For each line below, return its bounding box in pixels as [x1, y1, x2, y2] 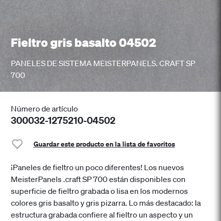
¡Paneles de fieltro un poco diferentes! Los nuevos [11, 162, 184, 173]
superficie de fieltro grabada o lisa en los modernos [11, 186, 188, 196]
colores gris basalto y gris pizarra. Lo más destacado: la [11, 198, 201, 208]
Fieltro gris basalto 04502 [11, 34, 159, 50]
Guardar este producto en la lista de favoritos [33, 139, 175, 148]
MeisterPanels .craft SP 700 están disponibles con [11, 174, 186, 184]
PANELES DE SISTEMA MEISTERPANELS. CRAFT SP [11, 58, 196, 68]
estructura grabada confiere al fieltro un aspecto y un [11, 210, 193, 220]
